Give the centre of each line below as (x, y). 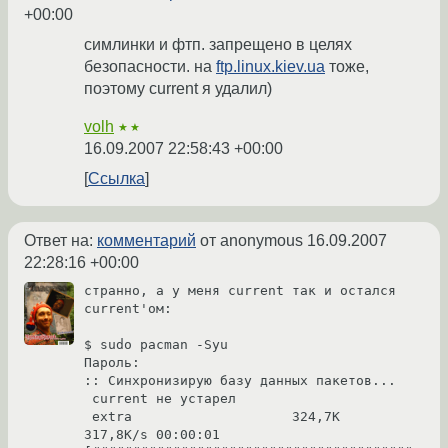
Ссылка (116, 179)
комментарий (146, 241)
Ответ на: (60, 241)
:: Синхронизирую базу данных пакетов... (240, 381)
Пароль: (112, 363)
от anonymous (251, 241)
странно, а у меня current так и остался (240, 291)
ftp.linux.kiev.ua (270, 67)
